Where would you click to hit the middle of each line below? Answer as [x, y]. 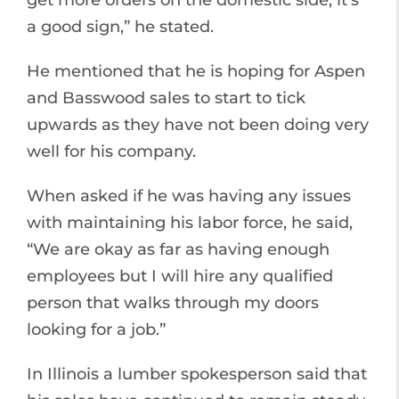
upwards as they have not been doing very [198, 125]
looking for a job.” [96, 330]
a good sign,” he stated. [120, 27]
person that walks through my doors [173, 303]
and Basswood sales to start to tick [166, 98]
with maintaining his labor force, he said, [190, 223]
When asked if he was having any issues [189, 196]
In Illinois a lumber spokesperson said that [197, 374]
